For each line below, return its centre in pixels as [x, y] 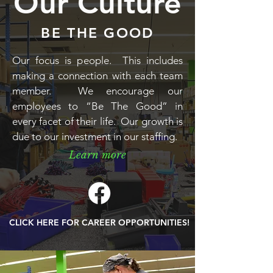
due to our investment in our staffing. [95, 136]
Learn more [97, 155]
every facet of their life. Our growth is [97, 121]
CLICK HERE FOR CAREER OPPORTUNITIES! [99, 222]
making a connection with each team [97, 76]
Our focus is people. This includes [97, 60]
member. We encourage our [97, 91]
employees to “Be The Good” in [97, 106]
